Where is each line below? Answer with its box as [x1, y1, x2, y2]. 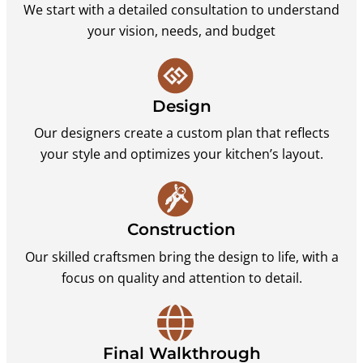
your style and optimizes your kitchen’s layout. [40, 145, 323, 164]
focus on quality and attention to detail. [61, 268, 302, 287]
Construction [127, 219, 236, 240]
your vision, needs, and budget [88, 21, 275, 40]
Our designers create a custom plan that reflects [33, 124, 330, 143]
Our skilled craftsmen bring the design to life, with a [24, 247, 339, 266]
